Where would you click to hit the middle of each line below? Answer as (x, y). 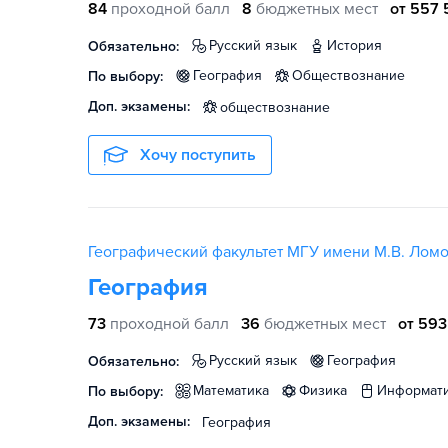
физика (328, 390)
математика (236, 390)
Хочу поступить (198, 155)
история (359, 45)
